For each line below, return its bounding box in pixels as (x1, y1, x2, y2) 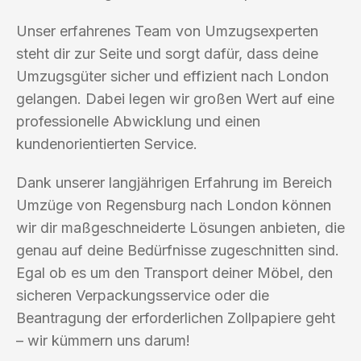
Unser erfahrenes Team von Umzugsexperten (16, 22, 318, 39)
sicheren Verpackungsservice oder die (16, 286, 269, 304)
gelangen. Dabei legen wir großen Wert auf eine (16, 89, 334, 107)
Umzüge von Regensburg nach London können (16, 196, 331, 214)
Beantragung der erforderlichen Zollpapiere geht (16, 309, 335, 326)
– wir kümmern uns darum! (16, 331, 190, 349)
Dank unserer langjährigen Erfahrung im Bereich (16, 173, 332, 191)
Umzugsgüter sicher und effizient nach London (16, 67, 329, 85)
